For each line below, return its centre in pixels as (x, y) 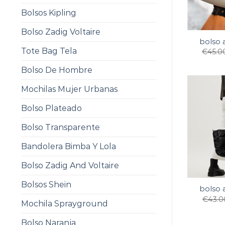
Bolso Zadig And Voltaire (70, 165)
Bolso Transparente (61, 127)
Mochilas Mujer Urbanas (69, 89)
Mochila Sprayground (65, 204)
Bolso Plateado (51, 108)
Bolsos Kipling (49, 13)
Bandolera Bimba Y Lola (69, 146)
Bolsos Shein (46, 185)
